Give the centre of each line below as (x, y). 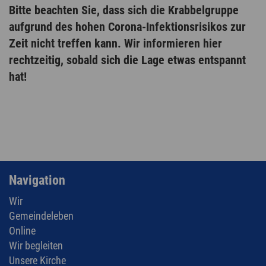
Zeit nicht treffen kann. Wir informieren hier (115, 43)
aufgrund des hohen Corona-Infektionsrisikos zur (127, 26)
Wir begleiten (36, 245)
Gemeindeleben (41, 216)
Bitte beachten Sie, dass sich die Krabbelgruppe (124, 10)
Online (22, 230)
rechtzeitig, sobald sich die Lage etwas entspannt (127, 60)
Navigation (37, 180)
